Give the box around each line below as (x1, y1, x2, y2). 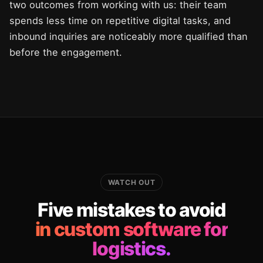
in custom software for (35, 218, 228, 241)
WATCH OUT (107, 178, 156, 187)
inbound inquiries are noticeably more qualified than (9, 31, 248, 42)
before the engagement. (9, 46, 122, 58)
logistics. (92, 237, 171, 260)
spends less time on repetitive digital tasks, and (9, 15, 231, 26)
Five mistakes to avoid (38, 198, 225, 221)
